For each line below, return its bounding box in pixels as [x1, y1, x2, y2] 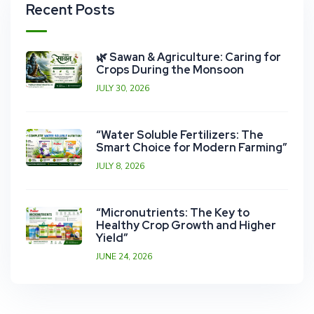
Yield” [96, 231, 128, 246]
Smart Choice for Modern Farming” [96, 140, 287, 156]
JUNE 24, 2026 [96, 251, 152, 263]
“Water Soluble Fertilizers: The [96, 128, 264, 143]
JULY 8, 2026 [96, 161, 144, 172]
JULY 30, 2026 [96, 83, 149, 95]
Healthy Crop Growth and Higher [96, 218, 276, 233]
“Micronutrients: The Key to [96, 205, 250, 221]
